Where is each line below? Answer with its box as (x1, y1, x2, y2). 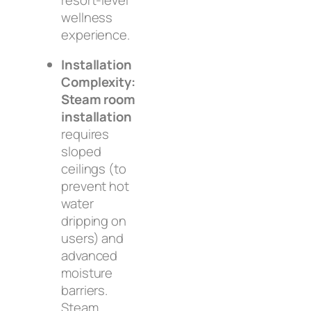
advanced (61, 246, 118, 265)
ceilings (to (61, 160, 126, 178)
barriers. (61, 281, 108, 300)
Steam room (61, 90, 136, 109)
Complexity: (61, 73, 135, 92)
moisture (61, 264, 113, 283)
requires (61, 125, 110, 144)
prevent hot (61, 177, 129, 196)
